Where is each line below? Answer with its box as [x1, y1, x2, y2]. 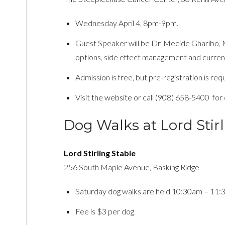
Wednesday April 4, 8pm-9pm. [75, 18, 179, 28]
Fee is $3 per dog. [75, 206, 136, 216]
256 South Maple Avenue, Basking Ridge [63, 162, 199, 172]
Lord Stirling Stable [63, 148, 136, 158]
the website [91, 92, 133, 102]
